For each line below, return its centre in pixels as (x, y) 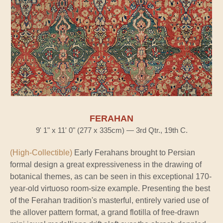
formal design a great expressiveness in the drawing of (106, 164)
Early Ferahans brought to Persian (134, 152)
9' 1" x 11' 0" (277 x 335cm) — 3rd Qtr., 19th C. (111, 130)
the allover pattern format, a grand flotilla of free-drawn (105, 212)
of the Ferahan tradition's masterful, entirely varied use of (109, 200)
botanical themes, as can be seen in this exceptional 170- (111, 176)
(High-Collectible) (41, 152)
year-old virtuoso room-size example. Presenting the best (110, 188)
